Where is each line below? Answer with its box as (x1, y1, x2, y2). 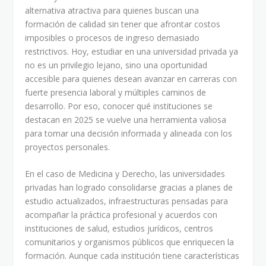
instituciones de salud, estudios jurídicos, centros (25, 223, 214, 235)
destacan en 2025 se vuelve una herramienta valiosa (25, 113, 227, 125)
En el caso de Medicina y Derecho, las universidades (25, 168, 226, 180)
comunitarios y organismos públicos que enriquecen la (25, 236, 235, 248)
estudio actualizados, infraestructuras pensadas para (25, 195, 229, 207)
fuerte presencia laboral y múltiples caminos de (25, 86, 207, 98)
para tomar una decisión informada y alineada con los (25, 127, 233, 139)
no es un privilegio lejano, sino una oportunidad (25, 59, 208, 71)
